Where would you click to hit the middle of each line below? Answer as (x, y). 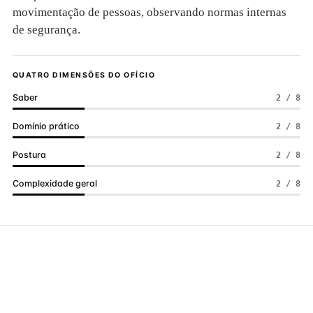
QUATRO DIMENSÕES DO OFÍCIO (84, 75)
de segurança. (46, 30)
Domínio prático (46, 126)
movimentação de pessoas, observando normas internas (150, 12)
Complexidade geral (55, 183)
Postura (29, 155)
